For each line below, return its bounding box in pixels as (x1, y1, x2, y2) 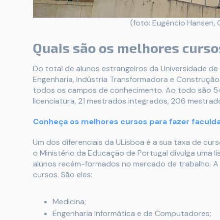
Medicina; (53, 196, 86, 207)
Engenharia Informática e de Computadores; (53, 208, 211, 219)
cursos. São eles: (33, 169, 92, 180)
